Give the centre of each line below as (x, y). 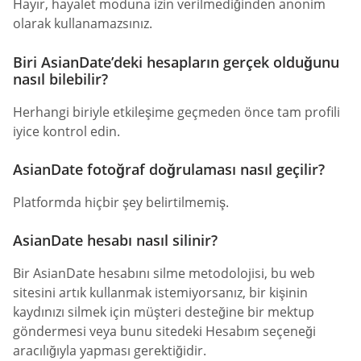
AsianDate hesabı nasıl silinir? (115, 240)
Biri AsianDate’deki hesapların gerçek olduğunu (176, 62)
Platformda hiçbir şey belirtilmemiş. (121, 202)
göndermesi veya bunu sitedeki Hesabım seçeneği (164, 331)
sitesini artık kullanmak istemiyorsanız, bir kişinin (160, 293)
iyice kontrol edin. (66, 131)
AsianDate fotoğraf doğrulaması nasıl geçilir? (169, 169)
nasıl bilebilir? (60, 79)
